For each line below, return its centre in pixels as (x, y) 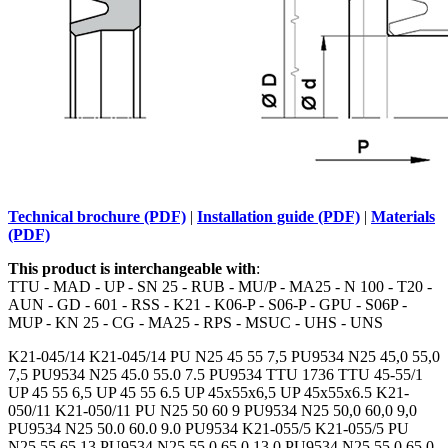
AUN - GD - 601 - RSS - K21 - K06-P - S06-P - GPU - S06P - (207, 304)
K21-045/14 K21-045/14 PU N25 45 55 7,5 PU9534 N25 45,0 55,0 (224, 356)
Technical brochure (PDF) (97, 216)
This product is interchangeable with (132, 268)
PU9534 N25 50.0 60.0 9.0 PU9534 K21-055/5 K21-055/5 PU (208, 428)
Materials (403, 216)
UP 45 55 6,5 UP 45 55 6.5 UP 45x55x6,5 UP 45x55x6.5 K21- (208, 392)
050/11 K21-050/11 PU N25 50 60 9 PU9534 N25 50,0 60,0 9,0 (212, 410)
